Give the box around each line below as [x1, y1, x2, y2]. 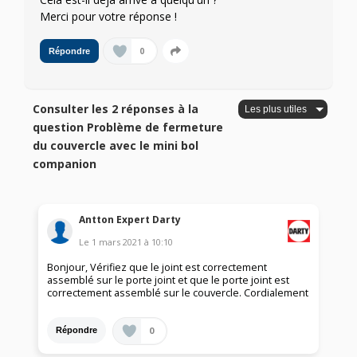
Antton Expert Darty [79, 212, 182, 226]
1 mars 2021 [92, 235, 143, 248]
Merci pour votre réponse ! [40, 9, 177, 25]
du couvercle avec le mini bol [33, 138, 199, 154]
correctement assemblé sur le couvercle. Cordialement [47, 285, 309, 300]
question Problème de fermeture [33, 120, 224, 135]
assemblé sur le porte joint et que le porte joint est [47, 273, 290, 287]
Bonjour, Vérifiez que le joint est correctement [47, 260, 268, 274]
